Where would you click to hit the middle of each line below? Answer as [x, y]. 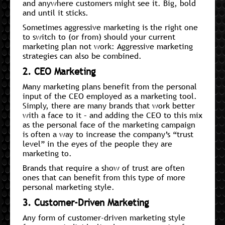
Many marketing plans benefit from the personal [110, 86]
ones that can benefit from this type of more [104, 177]
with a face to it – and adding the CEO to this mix [113, 115]
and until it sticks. [55, 12]
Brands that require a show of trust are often [104, 167]
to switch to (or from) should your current [99, 36]
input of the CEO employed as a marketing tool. [110, 96]
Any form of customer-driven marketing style [104, 217]
